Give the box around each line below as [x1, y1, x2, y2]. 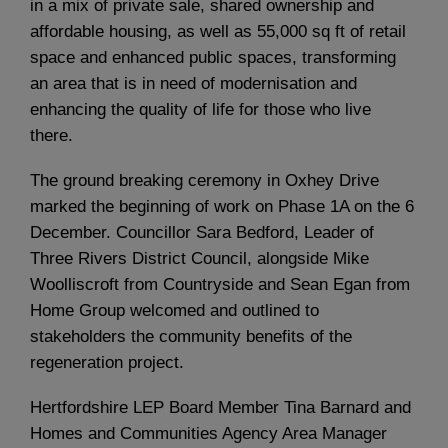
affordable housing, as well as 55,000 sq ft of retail [30, 21, 406, 41]
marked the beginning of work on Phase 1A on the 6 [30, 197, 414, 217]
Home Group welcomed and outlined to [30, 301, 319, 321]
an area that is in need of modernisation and [30, 73, 357, 93]
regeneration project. [30, 353, 184, 373]
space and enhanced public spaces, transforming [30, 47, 396, 67]
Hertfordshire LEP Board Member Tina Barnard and [30, 398, 411, 418]
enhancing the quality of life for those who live [30, 99, 371, 119]
